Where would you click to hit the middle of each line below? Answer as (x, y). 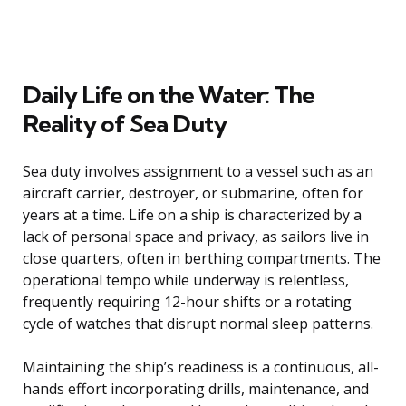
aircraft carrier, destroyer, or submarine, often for (193, 193)
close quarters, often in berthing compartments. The (202, 259)
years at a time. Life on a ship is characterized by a (192, 215)
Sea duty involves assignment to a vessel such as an (198, 172)
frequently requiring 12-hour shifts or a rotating (187, 302)
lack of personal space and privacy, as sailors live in (196, 237)
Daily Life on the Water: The (169, 95)
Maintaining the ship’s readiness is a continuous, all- (201, 367)
